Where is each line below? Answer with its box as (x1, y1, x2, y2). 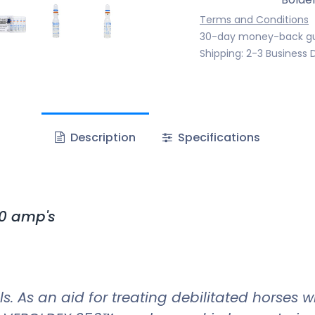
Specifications (175, 129, 261, 146)
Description (67, 129, 136, 146)
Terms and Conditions (200, 12, 309, 27)
